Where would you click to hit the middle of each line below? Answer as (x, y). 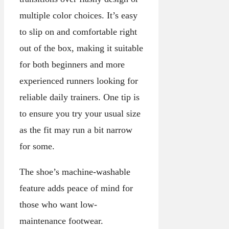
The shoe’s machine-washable (75, 171)
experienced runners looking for (79, 81)
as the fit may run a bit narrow (76, 130)
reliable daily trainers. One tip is (79, 97)
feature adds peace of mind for (76, 188)
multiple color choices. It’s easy (78, 15)
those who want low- (58, 204)
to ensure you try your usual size (80, 113)
